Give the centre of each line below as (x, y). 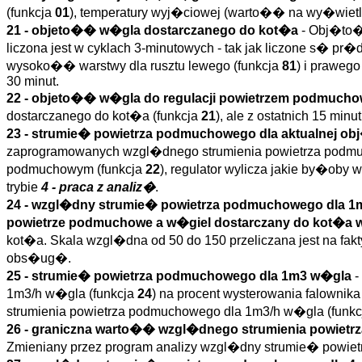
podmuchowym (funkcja (76, 169)
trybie (24, 187)
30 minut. (33, 81)
